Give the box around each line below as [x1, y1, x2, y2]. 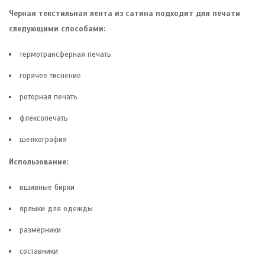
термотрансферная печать [20, 49, 111, 59]
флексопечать [20, 113, 68, 123]
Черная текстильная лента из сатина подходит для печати [9, 8, 240, 18]
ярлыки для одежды [20, 203, 93, 214]
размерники [20, 225, 61, 235]
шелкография [20, 134, 67, 144]
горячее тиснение [20, 70, 81, 80]
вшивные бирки [20, 182, 75, 192]
